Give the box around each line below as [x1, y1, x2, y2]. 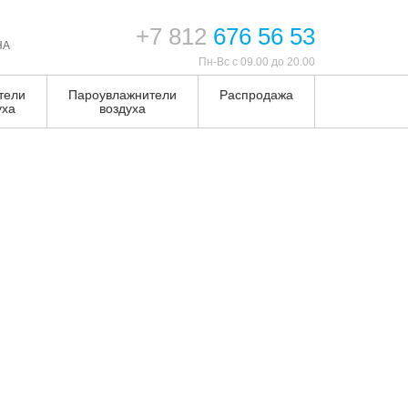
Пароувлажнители [68, 87, 177, 102]
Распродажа [219, 87, 293, 102]
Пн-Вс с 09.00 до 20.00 [199, 56, 315, 67]
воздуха [99, 101, 146, 116]
